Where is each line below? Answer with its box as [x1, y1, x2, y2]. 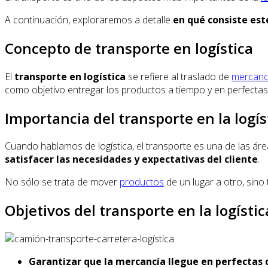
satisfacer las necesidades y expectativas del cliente [5, 153, 258, 166]
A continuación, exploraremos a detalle [5, 13, 173, 26]
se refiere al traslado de [128, 69, 232, 83]
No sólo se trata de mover [5, 175, 120, 189]
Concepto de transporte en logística [5, 38, 253, 58]
